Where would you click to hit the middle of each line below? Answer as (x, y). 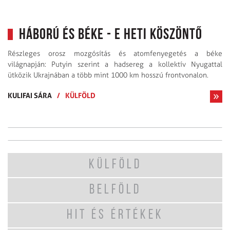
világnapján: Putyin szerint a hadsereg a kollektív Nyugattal (115, 65)
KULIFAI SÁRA (30, 95)
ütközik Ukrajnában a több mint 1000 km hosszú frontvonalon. (108, 75)
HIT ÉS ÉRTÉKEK (115, 216)
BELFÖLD (115, 190)
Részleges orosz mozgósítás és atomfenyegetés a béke (115, 54)
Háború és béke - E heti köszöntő (111, 35)
